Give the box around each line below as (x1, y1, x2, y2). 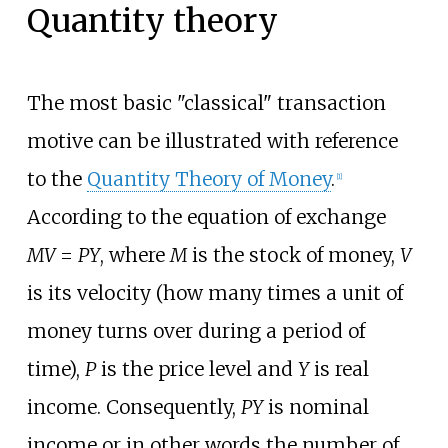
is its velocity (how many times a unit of (26, 280, 403, 305)
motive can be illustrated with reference (26, 128, 398, 153)
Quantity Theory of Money (86, 166, 331, 191)
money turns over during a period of (26, 318, 365, 343)
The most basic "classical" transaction (26, 90, 386, 115)
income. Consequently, (26, 394, 241, 419)
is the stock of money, (186, 242, 400, 267)
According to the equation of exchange (26, 204, 386, 229)
